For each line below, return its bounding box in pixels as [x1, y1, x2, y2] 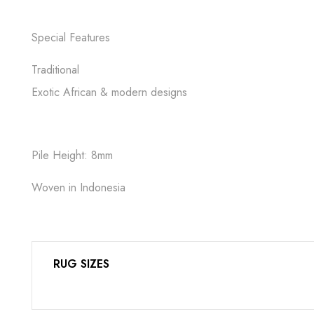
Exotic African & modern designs [32, 84, 187, 100]
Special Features [32, 29, 110, 46]
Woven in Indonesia [32, 179, 125, 196]
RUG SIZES [53, 256, 109, 272]
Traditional [32, 62, 79, 78]
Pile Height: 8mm [32, 147, 113, 163]
